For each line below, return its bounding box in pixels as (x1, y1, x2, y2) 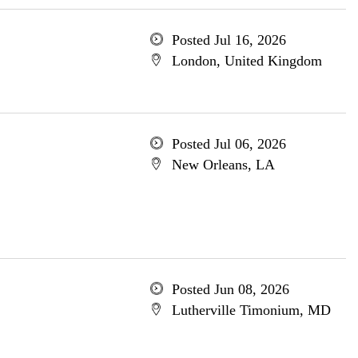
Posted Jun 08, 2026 (171, 281, 289, 297)
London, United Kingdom (171, 53, 322, 69)
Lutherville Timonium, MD (171, 302, 331, 318)
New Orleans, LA (171, 157, 275, 173)
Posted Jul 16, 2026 (171, 32, 286, 48)
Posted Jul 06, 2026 (171, 136, 286, 152)
